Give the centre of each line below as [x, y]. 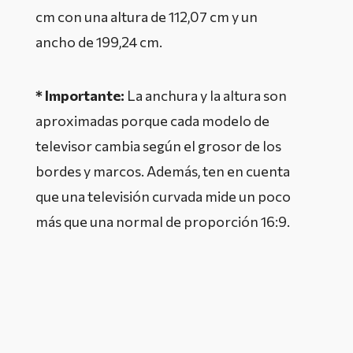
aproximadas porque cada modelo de [152, 120]
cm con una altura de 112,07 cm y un [147, 16]
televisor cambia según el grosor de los [158, 145]
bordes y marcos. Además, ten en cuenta [163, 171]
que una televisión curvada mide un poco [163, 196]
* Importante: [80, 95]
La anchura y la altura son [206, 95]
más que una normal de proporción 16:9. [164, 221]
